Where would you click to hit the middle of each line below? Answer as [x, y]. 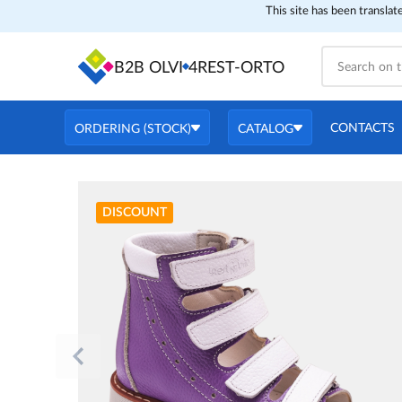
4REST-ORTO [236, 68]
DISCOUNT [135, 213]
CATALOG [266, 129]
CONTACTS [363, 128]
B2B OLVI [149, 68]
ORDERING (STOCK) [133, 129]
